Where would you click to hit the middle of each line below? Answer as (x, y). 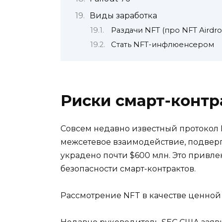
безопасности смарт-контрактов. (128, 168)
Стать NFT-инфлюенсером (162, 45)
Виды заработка (123, 15)
